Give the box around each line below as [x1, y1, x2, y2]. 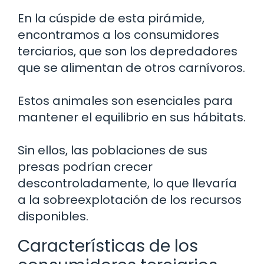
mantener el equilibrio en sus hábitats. [18, 109, 246, 126]
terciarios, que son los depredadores [18, 43, 237, 60]
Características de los [18, 235, 198, 258]
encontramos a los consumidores [18, 27, 219, 43]
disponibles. [18, 208, 88, 225]
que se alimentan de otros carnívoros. [18, 60, 245, 76]
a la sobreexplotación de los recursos [18, 192, 242, 208]
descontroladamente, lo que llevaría [18, 175, 237, 192]
